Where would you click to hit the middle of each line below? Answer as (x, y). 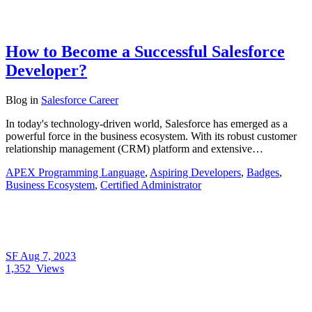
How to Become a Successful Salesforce (145, 51)
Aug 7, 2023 (48, 256)
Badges (263, 172)
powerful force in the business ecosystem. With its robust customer (151, 136)
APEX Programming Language (75, 172)
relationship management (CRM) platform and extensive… (134, 148)
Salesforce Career (80, 100)
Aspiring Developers (195, 172)
